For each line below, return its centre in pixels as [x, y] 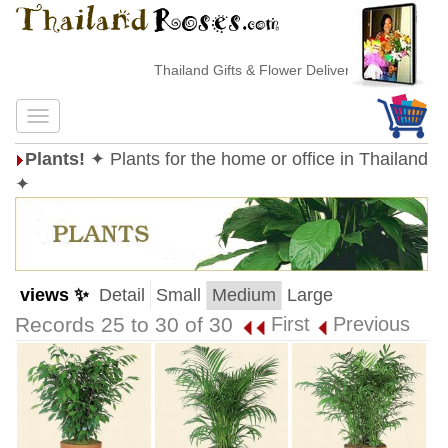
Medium [244, 295]
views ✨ [54, 295]
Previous [371, 324]
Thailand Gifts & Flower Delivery [247, 70]
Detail [122, 295]
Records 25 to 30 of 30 [124, 325]
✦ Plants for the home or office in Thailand [259, 159]
